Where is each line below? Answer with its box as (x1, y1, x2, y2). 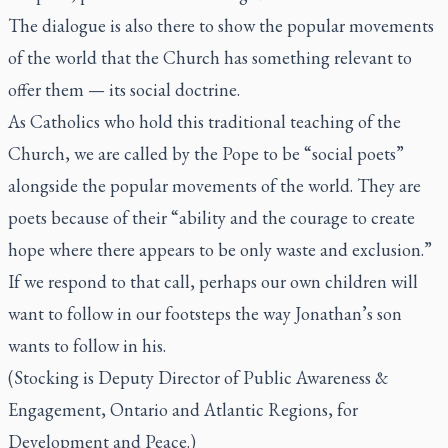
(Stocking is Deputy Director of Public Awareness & (8, 366, 388, 389)
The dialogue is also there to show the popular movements (8, 14, 434, 37)
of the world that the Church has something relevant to (8, 46, 412, 69)
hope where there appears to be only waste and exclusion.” (8, 238, 432, 261)
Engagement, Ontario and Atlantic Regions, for (8, 398, 358, 421)
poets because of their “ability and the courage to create (8, 206, 415, 229)
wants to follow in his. (8, 334, 166, 357)
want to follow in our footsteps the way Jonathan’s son (8, 302, 402, 325)
